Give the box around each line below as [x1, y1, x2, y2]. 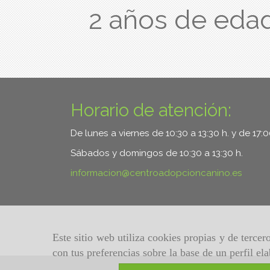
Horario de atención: [71, 100, 231, 121]
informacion [71, 168, 122, 178]
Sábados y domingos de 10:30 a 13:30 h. [71, 148, 243, 159]
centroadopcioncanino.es [130, 168, 242, 178]
